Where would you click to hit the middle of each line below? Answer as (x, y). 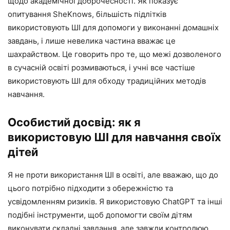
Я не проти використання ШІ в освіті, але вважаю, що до (113, 175)
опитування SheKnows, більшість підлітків (87, 14)
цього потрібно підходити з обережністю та (90, 188)
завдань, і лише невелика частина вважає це (92, 41)
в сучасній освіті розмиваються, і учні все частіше (101, 68)
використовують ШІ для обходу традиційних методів (107, 81)
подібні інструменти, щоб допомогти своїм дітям (100, 215)
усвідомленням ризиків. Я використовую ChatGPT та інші (115, 202)
